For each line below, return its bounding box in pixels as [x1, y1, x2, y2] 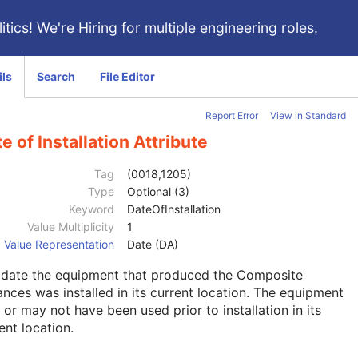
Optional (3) [127, 185, 189, 199]
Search [37, 70, 75, 83]
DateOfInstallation [127, 202, 221, 217]
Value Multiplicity [27, 220, 114, 234]
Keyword [69, 202, 114, 217]
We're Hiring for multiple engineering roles [37, 19, 314, 36]
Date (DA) [127, 237, 178, 252]
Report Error [205, 109, 258, 121]
